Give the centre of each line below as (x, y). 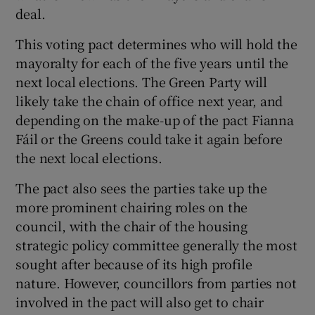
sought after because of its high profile (134, 264)
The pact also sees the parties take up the (142, 188)
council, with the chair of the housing (131, 226)
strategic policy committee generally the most (156, 245)
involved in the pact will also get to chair (140, 302)
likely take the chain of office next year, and (149, 101)
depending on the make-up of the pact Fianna (155, 120)
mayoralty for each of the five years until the (152, 63)
